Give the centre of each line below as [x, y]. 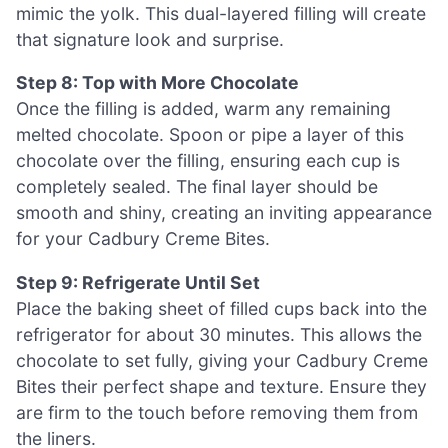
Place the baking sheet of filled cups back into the [221, 308]
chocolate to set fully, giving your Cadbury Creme [222, 360]
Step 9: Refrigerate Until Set [138, 282]
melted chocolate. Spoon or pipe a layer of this [210, 135]
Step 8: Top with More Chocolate [157, 83]
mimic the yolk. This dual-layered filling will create [221, 13]
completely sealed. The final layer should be [197, 187]
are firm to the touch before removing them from [217, 412]
